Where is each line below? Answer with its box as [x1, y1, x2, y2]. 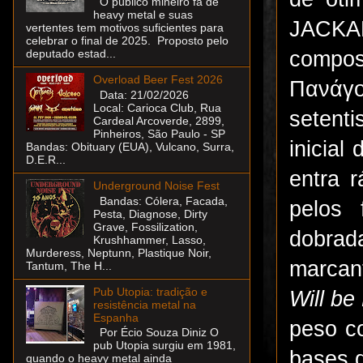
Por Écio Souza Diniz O [92, 326, 219, 340]
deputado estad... [26, 47, 116, 61]
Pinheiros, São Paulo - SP [92, 126, 225, 140]
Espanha [92, 310, 139, 324]
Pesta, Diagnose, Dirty [92, 207, 207, 220]
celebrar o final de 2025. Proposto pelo [26, 34, 228, 48]
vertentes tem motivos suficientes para [26, 21, 224, 35]
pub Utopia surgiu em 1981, [92, 339, 236, 352]
